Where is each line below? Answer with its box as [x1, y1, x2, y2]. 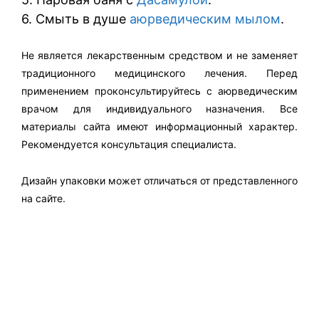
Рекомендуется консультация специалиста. [21, 138, 236, 151]
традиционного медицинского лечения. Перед [21, 67, 298, 80]
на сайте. [21, 192, 66, 204]
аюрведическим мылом [130, 11, 281, 26]
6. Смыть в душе [21, 11, 130, 26]
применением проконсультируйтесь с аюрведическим [21, 85, 298, 98]
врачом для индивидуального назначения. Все [21, 103, 298, 115]
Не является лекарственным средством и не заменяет [21, 49, 298, 62]
